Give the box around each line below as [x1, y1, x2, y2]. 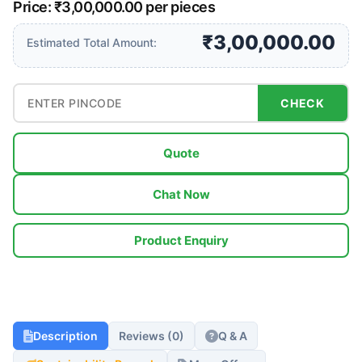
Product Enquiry [133, 233, 229, 248]
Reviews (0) [119, 329, 184, 343]
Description [33, 329, 98, 343]
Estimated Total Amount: [27, 36, 157, 49]
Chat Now [152, 187, 210, 202]
